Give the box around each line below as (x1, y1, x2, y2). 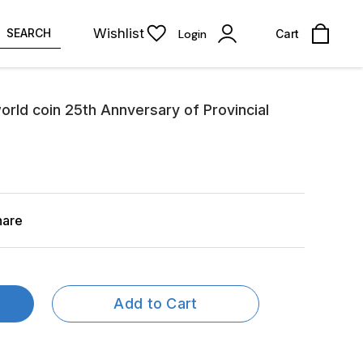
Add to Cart (113, 295, 198, 312)
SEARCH (6, 26, 51, 40)
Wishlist (93, 25, 144, 41)
